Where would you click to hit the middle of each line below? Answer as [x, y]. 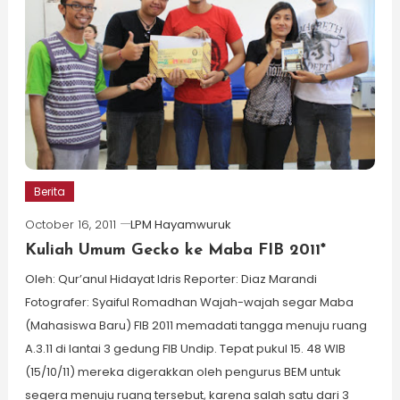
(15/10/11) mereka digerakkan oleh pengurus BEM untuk [183, 372]
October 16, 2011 [70, 225]
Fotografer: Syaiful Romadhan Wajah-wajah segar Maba [189, 303]
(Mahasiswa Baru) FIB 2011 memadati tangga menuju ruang [196, 326]
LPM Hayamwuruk [180, 225]
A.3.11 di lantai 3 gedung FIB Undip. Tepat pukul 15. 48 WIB [185, 349]
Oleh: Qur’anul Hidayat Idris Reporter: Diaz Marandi [171, 279]
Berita [49, 192]
